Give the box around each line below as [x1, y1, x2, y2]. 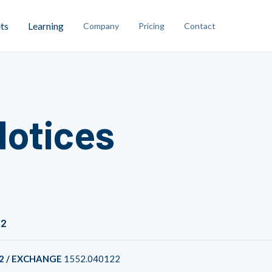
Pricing [138, 20, 165, 31]
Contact [184, 20, 216, 31]
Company [83, 20, 119, 31]
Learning [28, 19, 64, 32]
